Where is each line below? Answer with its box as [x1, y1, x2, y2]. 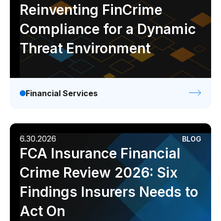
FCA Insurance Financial [20, 145, 181, 162]
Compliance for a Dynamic [20, 21, 196, 37]
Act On [20, 203, 65, 220]
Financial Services [26, 88, 98, 98]
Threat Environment [20, 40, 150, 57]
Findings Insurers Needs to [20, 184, 198, 200]
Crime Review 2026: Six [20, 164, 178, 181]
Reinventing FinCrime [20, 1, 162, 18]
